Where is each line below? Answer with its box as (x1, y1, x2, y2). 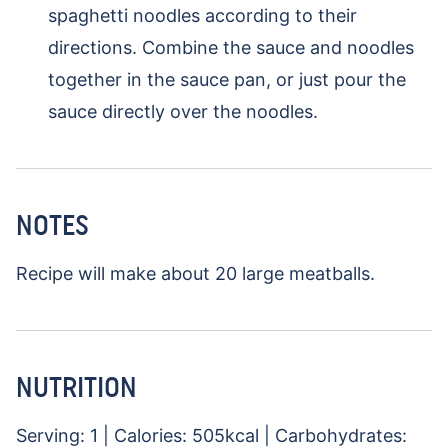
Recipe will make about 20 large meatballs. (16, 263, 380, 285)
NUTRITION (16, 370, 137, 405)
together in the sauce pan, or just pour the (48, 69, 406, 91)
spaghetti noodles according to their (48, 5, 357, 27)
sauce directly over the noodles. (48, 101, 318, 123)
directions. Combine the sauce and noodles (48, 37, 414, 59)
